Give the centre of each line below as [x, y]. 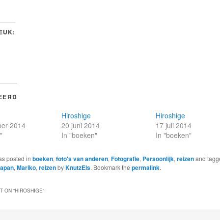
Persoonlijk [158, 159]
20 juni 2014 [80, 125]
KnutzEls [78, 168]
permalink [145, 168]
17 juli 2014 [174, 125]
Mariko [26, 168]
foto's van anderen [82, 159]
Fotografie [125, 159]
